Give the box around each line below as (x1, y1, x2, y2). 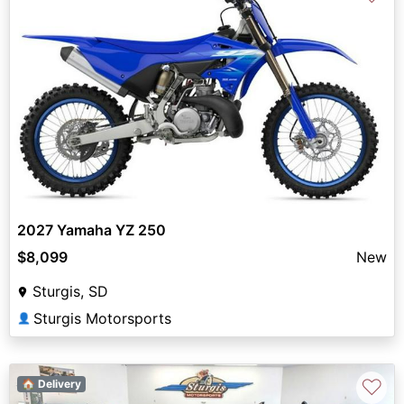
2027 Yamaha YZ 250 (17, 221, 166, 240)
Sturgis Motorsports (33, 309, 171, 328)
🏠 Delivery (21, 377, 81, 391)
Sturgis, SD (32, 282, 108, 301)
